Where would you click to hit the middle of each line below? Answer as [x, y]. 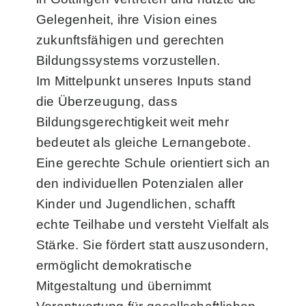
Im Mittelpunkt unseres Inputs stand [144, 81]
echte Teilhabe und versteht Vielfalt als [153, 225]
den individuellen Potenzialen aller [140, 184]
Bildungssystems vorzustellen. [128, 61]
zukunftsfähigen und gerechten [130, 40]
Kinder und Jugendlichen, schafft [136, 204]
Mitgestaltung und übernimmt [124, 286]
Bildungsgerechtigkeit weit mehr [132, 122]
